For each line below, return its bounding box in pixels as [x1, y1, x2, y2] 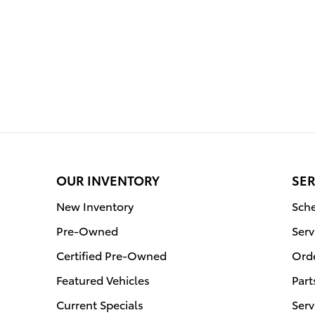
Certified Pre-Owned [56, 247, 167, 264]
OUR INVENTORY [56, 171, 160, 189]
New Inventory [56, 198, 134, 214]
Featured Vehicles [56, 271, 150, 288]
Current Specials [56, 296, 143, 313]
